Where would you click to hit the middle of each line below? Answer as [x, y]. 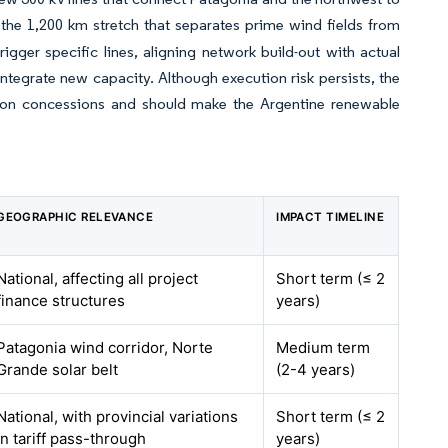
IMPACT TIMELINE [330, 217]
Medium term [323, 347]
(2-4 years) [316, 369]
